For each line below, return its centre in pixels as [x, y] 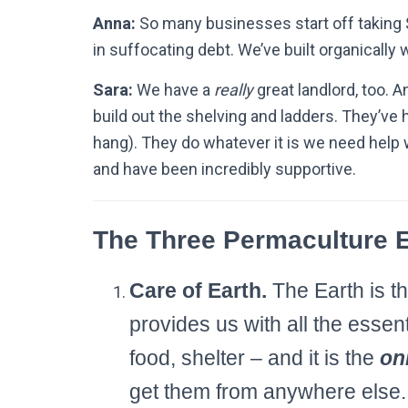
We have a [173, 89]
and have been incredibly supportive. [224, 168]
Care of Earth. [198, 290]
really [235, 89]
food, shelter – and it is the [255, 357]
